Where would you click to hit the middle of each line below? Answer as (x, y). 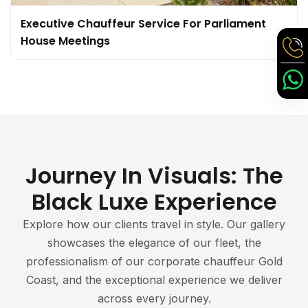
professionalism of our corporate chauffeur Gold (154, 261)
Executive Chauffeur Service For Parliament (143, 23)
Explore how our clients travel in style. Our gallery (154, 224)
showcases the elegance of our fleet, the (154, 242)
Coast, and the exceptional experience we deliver (154, 279)
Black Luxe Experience (154, 201)
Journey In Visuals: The (154, 175)
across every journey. (154, 298)
